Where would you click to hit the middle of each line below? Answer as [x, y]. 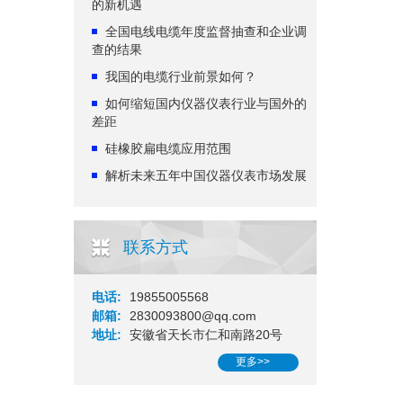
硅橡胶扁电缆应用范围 [168, 148]
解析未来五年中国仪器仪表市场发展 [206, 175]
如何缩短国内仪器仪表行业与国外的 [206, 103]
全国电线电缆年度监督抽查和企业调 [206, 31]
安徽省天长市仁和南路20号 [204, 335]
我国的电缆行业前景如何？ [181, 76]
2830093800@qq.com [191, 316]
